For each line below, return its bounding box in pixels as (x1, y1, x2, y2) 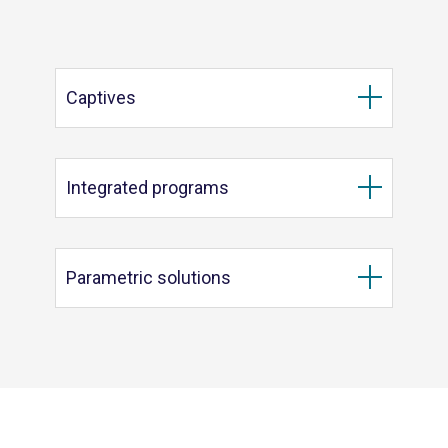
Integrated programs (66, 176, 229, 198)
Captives (66, 86, 136, 108)
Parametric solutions (66, 266, 231, 288)
